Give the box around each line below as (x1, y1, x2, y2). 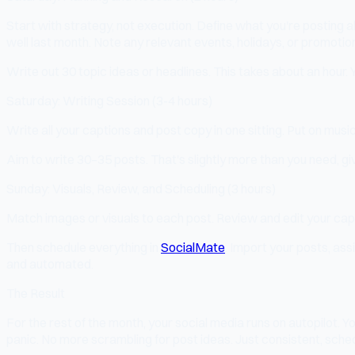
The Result (6, 284, 65, 301)
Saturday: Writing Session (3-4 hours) (6, 92, 212, 109)
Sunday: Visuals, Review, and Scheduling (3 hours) (6, 180, 276, 197)
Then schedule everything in (6, 239, 161, 255)
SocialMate (161, 239, 225, 255)
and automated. (6, 255, 94, 272)
